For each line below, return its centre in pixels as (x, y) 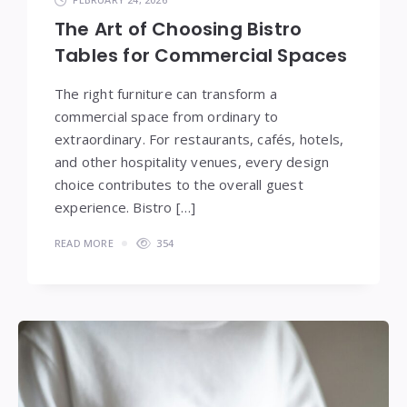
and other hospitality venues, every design (192, 161)
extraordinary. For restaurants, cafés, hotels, (199, 139)
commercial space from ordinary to (167, 116)
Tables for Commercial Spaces (201, 55)
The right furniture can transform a (166, 93)
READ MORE (84, 243)
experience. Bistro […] (125, 207)
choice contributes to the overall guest (179, 184)
